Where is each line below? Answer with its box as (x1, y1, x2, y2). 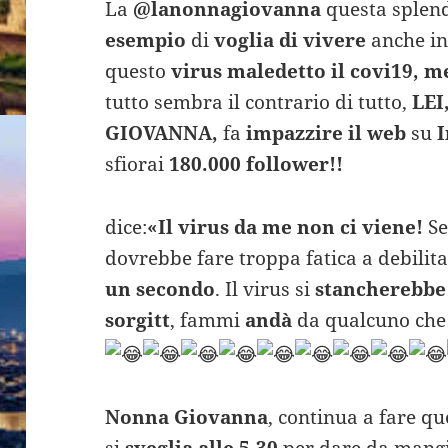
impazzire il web (241, 120, 407, 147)
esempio (105, 27, 187, 54)
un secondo (105, 276, 216, 303)
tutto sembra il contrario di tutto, (105, 89, 413, 116)
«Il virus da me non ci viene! (147, 214, 424, 241)
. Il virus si (215, 276, 316, 303)
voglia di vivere (214, 27, 367, 54)
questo (105, 58, 167, 85)
